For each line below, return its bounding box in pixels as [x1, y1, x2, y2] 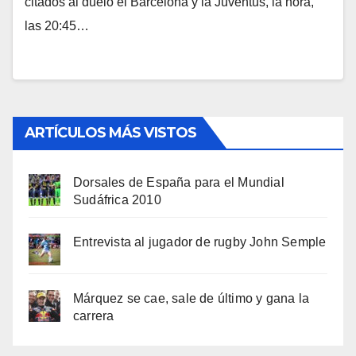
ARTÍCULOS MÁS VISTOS [25, 124, 196, 141]
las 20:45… [25, 19, 89, 33]
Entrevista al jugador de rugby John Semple [73, 235, 327, 249]
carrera [73, 309, 114, 323]
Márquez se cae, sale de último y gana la [73, 292, 309, 305]
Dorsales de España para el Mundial [73, 176, 284, 189]
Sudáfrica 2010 [73, 193, 161, 207]
